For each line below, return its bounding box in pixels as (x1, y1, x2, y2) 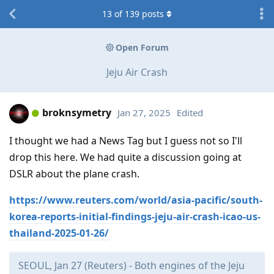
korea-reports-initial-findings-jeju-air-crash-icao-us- (9, 209, 261, 223)
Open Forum (115, 42, 169, 54)
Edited (177, 106, 203, 119)
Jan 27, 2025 (117, 106, 171, 119)
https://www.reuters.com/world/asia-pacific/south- (9, 193, 262, 207)
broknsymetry (42, 106, 111, 120)
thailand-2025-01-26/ (9, 226, 109, 240)
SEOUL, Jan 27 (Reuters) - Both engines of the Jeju (18, 258, 245, 272)
